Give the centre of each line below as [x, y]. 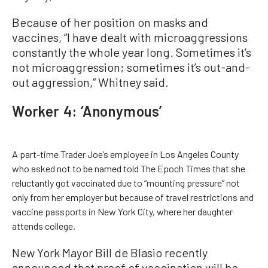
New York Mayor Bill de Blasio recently [110, 252]
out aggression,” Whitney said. [90, 82]
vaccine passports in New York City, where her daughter [122, 211]
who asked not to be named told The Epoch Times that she [129, 168]
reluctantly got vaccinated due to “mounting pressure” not [126, 183]
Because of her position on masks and [110, 22]
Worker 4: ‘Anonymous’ [87, 111]
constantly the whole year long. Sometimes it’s [132, 52]
